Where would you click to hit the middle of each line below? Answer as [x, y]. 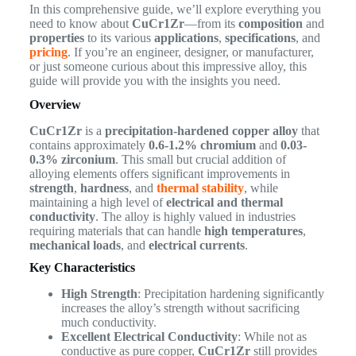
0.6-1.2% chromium [202, 145]
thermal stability [200, 188]
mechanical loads [75, 245]
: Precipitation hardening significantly [230, 293]
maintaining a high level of [97, 202]
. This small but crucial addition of [200, 159]
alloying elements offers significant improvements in [159, 173]
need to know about [80, 24]
